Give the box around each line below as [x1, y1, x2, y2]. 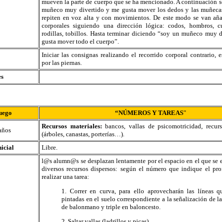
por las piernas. [42, 59, 82, 66]
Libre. [42, 144, 57, 151]
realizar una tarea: [42, 173, 89, 180]
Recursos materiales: [42, 122, 106, 130]
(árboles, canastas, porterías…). [42, 130, 124, 138]
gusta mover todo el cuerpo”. [42, 38, 119, 45]
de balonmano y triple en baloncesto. [61, 203, 161, 211]
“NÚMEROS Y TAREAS [115, 109, 183, 116]
